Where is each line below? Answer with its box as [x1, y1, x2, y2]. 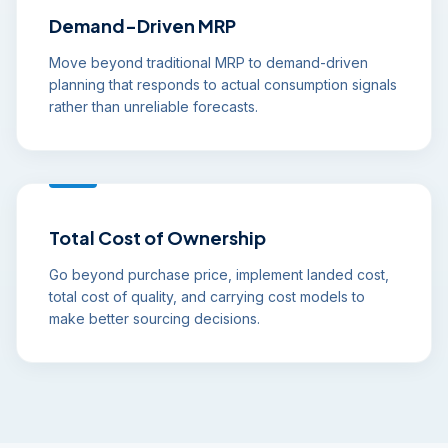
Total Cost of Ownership [49, 226, 266, 249]
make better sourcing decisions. [49, 310, 260, 327]
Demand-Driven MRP [49, 14, 236, 37]
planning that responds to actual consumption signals [49, 76, 397, 93]
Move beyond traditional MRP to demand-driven [49, 54, 368, 71]
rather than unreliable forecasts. [49, 98, 258, 115]
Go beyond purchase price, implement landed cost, [49, 266, 389, 283]
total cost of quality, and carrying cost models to [49, 288, 365, 305]
